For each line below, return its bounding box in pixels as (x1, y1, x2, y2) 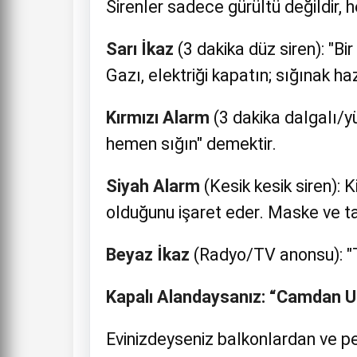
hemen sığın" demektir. (106, 134, 277, 154)
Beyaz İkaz (106, 245, 190, 265)
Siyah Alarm (106, 176, 200, 196)
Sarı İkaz (106, 39, 174, 59)
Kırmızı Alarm (106, 108, 210, 127)
